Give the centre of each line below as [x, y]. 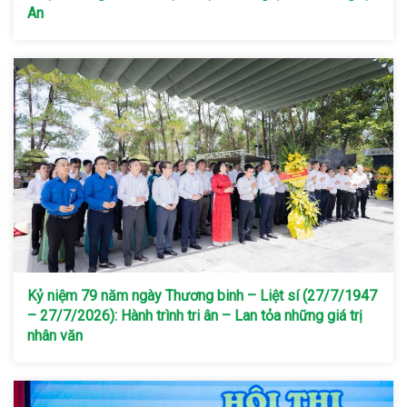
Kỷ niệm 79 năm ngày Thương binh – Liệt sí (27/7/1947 [202, 295]
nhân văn [57, 335]
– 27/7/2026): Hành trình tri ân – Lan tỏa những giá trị [195, 315]
